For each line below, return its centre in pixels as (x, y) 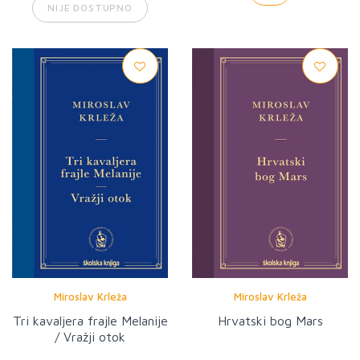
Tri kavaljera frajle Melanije (90, 320)
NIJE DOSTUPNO (90, 8)
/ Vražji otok (90, 336)
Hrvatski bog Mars (270, 320)
